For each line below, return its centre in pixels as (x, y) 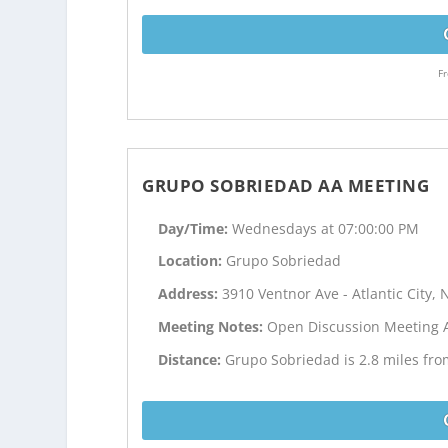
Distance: (192, 359)
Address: (190, 294)
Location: (192, 261)
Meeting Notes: (213, 326)
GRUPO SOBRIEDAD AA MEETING (286, 185)
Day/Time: (195, 228)
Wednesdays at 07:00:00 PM (326, 228)
